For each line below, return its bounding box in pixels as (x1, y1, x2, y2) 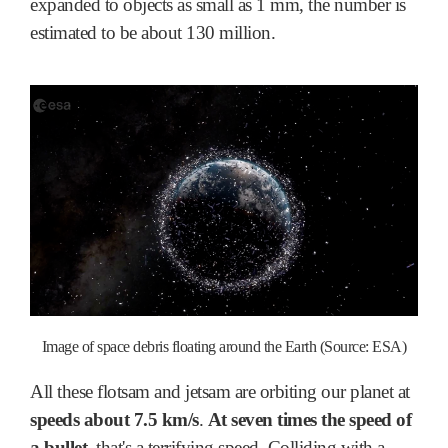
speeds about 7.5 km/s (30, 409, 199, 431)
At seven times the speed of (207, 409, 411, 431)
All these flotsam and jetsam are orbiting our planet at (30, 381, 410, 403)
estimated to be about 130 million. (30, 22, 275, 44)
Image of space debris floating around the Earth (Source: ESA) (41, 338, 407, 356)
